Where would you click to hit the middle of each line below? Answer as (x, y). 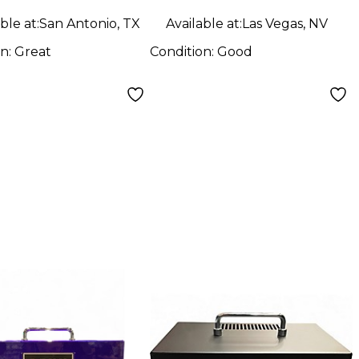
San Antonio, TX (89, 23)
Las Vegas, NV (284, 23)
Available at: (204, 23)
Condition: (183, 51)
